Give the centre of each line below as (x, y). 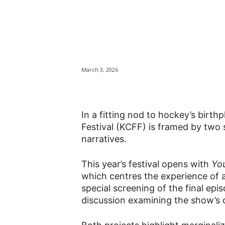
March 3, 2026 (100, 70)
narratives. (104, 139)
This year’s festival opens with (146, 164)
